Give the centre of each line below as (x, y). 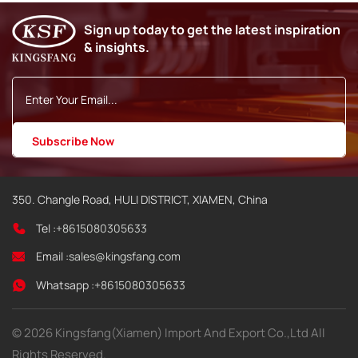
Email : (52, 257)
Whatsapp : (65, 284)
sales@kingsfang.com (125, 257)
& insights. (116, 48)
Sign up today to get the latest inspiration (212, 30)
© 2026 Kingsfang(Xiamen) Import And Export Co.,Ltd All (169, 332)
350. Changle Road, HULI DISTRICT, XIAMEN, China (140, 200)
